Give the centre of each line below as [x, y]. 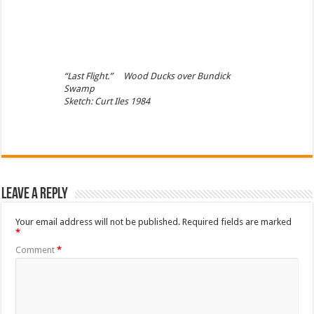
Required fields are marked [237, 222]
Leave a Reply [35, 195]
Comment [36, 250]
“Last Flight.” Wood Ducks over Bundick [146, 76]
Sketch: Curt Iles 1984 [107, 102]
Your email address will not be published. [98, 222]
